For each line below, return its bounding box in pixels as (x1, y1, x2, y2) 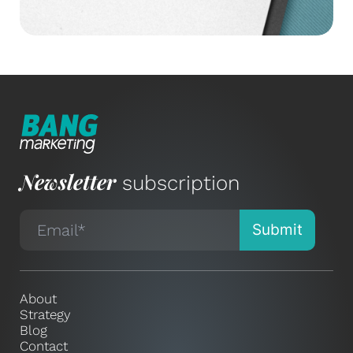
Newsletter (20, 168, 116, 196)
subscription (116, 171, 240, 195)
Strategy (20, 307, 71, 323)
